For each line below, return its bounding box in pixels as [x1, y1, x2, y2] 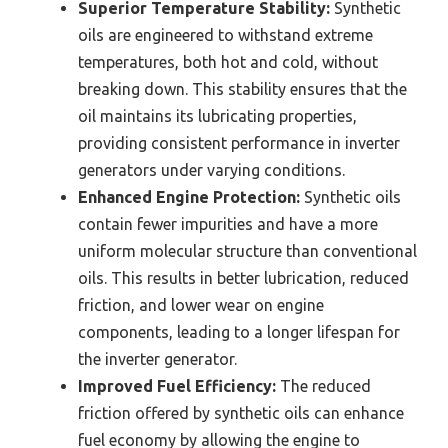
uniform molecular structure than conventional [78, 242, 417, 260]
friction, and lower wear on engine [78, 296, 324, 314]
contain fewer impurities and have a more [78, 215, 378, 233]
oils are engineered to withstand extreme [78, 26, 373, 44]
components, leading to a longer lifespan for [78, 323, 400, 341]
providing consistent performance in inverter [78, 134, 400, 152]
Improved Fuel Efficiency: [78, 377, 276, 395]
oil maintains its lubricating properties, [78, 107, 357, 125]
